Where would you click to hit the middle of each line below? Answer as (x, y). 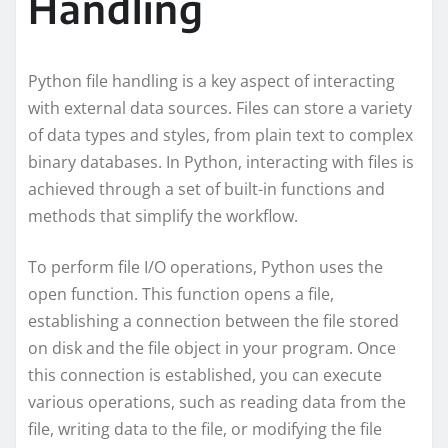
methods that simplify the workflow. (163, 215)
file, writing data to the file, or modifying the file (205, 428)
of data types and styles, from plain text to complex (220, 134)
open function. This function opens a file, (181, 293)
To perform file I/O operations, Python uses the (205, 266)
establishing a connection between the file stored (213, 320)
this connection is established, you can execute (205, 374)
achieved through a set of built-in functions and (206, 188)
